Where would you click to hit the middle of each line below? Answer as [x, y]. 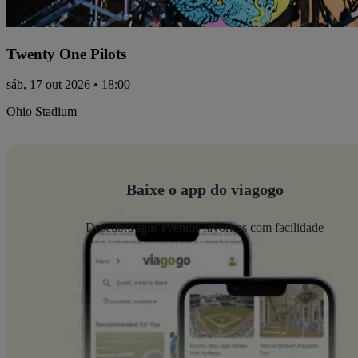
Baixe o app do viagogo [205, 190]
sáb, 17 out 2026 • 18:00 [68, 85]
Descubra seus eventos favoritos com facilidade [205, 228]
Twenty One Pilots [66, 54]
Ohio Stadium [42, 112]
